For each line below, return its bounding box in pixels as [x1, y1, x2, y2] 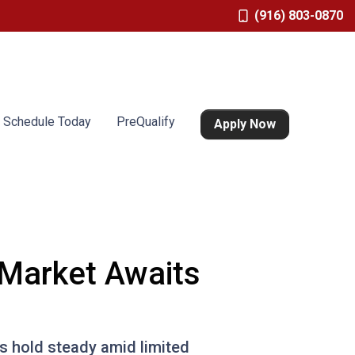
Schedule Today [3, 114, 92, 129]
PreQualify [116, 114, 176, 129]
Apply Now [214, 116, 277, 132]
